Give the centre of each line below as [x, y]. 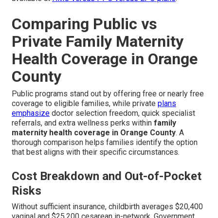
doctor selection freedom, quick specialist [122, 113]
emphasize [31, 113]
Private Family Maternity [98, 42]
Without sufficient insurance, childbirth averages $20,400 [107, 207]
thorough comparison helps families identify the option [105, 143]
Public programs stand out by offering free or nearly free [108, 94]
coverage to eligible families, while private [85, 104]
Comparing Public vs [84, 24]
